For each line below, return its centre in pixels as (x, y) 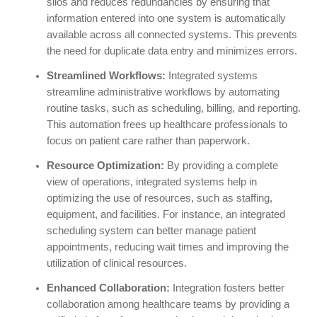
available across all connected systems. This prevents (172, 35)
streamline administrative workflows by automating (163, 92)
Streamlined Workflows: (106, 76)
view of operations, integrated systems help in (151, 182)
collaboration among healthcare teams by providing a (168, 305)
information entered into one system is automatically (166, 19)
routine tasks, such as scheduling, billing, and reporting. (173, 109)
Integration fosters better (227, 288)
